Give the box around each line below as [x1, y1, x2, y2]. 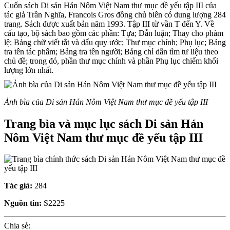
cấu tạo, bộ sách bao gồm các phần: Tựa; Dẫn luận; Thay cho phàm [4, 28, 223, 37]
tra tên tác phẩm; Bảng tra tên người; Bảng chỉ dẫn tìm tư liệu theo [4, 47, 218, 56]
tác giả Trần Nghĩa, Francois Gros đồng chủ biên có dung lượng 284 [4, 10, 226, 19]
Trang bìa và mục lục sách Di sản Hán [4, 117, 203, 130]
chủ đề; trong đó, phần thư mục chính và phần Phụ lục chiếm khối [4, 56, 218, 65]
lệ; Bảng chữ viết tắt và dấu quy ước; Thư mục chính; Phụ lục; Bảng [4, 37, 226, 47]
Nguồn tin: [4, 199, 44, 208]
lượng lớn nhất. [4, 65, 53, 74]
